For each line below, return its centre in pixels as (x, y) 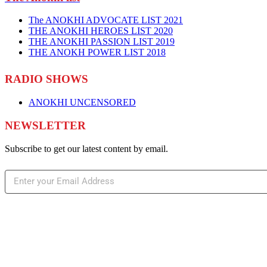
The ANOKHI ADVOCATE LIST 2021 (106, 20)
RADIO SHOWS (46, 79)
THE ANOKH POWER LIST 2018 (97, 52)
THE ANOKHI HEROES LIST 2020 (101, 31)
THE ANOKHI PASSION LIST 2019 (102, 42)
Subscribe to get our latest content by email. (86, 148)
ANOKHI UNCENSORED (82, 103)
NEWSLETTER (45, 125)
